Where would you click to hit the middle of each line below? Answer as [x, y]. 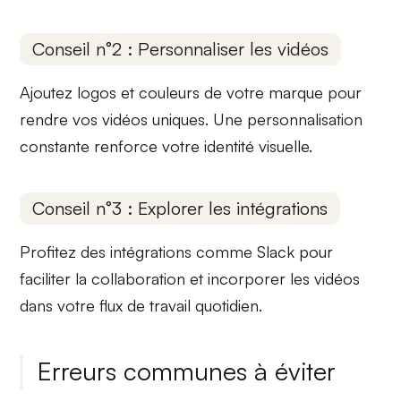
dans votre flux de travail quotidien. [141, 305]
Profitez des [65, 251]
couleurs [170, 93]
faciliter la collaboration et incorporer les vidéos [190, 278]
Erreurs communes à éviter [187, 371]
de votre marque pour [281, 93]
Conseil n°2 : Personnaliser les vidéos [181, 49]
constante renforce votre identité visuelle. [166, 146]
